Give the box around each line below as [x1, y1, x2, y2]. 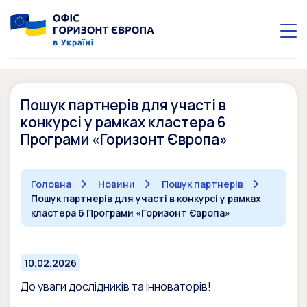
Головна [31, 177, 71, 191]
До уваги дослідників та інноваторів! [21, 279, 211, 295]
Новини [98, 177, 135, 191]
